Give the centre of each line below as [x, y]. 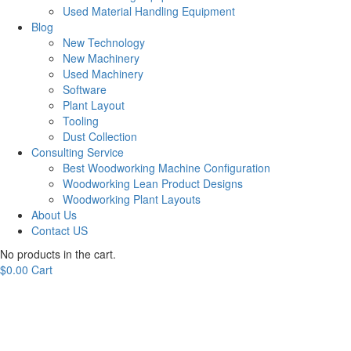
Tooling [81, 121]
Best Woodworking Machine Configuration [166, 168]
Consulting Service [78, 152]
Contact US [60, 230]
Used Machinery [103, 74]
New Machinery [101, 58]
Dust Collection [100, 136]
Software [85, 89]
